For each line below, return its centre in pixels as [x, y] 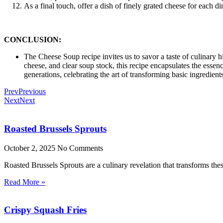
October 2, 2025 [31, 148]
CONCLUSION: [33, 40]
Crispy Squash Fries [45, 210]
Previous [32, 92]
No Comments [80, 148]
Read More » [25, 182]
